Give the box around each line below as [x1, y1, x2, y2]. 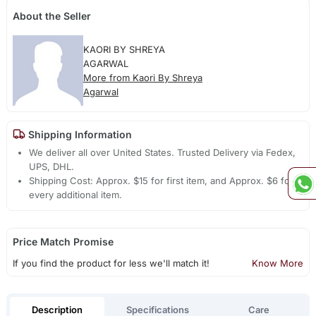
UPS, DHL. [29, 161, 75, 173]
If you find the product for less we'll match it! [12, 257, 209, 269]
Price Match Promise [12, 236, 114, 248]
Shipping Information [25, 128, 132, 140]
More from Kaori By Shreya [83, 71, 202, 83]
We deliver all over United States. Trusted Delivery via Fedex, [29, 147, 296, 159]
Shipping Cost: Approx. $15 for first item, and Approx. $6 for [29, 175, 294, 187]
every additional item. [29, 189, 123, 201]
